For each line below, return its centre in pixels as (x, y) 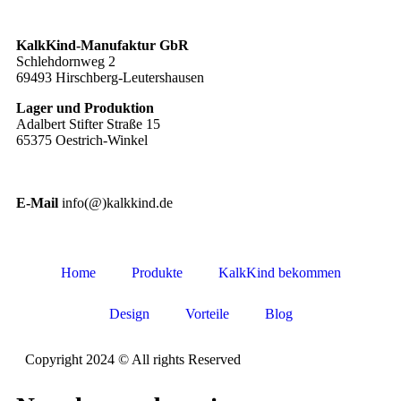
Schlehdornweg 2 (66, 62)
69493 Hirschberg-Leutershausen (110, 78)
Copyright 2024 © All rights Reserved (133, 360)
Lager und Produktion (85, 108)
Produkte (157, 273)
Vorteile (207, 314)
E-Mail (39, 203)
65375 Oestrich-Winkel (82, 141)
